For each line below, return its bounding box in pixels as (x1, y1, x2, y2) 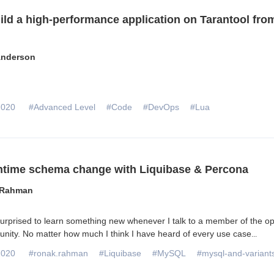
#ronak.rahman (28, 248, 88, 259)
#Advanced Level (28, 102, 95, 113)
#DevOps (143, 102, 179, 113)
